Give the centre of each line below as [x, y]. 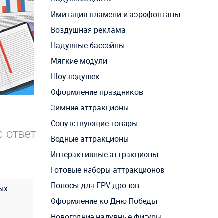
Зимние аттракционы [90, 108]
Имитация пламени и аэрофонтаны [115, 14]
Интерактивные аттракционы [104, 154]
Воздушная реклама [88, 30]
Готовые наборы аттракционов [107, 170]
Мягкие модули [79, 61]
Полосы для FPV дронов [95, 186]
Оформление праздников [97, 92]
